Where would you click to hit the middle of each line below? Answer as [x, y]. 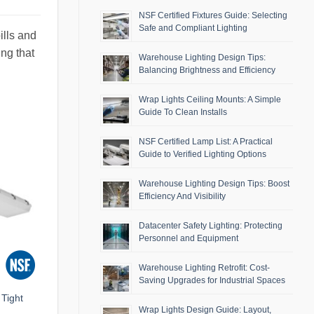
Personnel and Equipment [189, 239]
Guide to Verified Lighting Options [203, 155]
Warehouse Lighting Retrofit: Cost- [204, 268]
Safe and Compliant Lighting [193, 28]
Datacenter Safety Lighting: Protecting [211, 226]
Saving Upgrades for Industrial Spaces [212, 281]
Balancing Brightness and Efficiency [207, 70]
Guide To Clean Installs [183, 112]
